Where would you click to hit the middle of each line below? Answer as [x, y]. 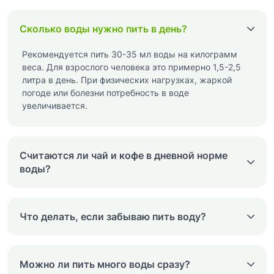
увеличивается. [55, 105]
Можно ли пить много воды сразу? [105, 264]
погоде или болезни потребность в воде [106, 92]
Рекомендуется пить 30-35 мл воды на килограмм [130, 54]
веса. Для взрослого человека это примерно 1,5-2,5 [131, 67]
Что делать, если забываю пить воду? [113, 216]
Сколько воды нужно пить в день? [103, 28]
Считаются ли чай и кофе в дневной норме [124, 155]
